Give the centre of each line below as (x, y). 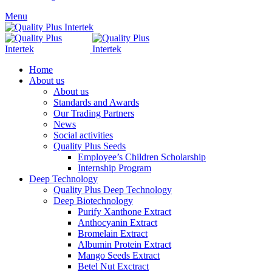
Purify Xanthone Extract (124, 212)
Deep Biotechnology (93, 201)
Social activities (83, 135)
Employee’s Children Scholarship (142, 157)
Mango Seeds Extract (119, 255)
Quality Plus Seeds (90, 146)
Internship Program (114, 168)
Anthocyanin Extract (117, 223)
